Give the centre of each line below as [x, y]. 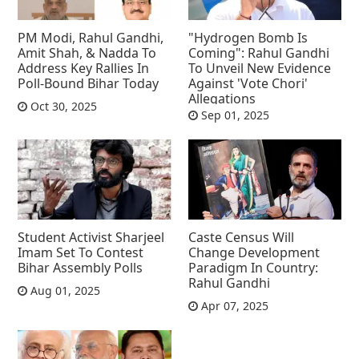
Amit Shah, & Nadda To [87, 52]
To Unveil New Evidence [259, 68]
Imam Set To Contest [81, 253]
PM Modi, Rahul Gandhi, [91, 37]
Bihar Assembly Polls [81, 268]
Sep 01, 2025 [233, 115]
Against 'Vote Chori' [248, 83]
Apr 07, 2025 [233, 306]
